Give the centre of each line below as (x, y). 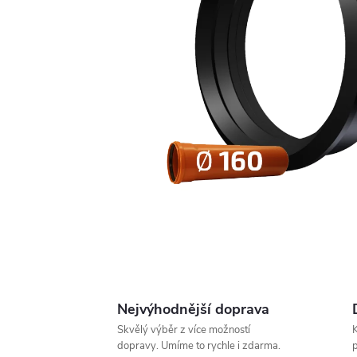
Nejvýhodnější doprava (193, 309)
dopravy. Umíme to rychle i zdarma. (199, 346)
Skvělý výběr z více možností (184, 330)
